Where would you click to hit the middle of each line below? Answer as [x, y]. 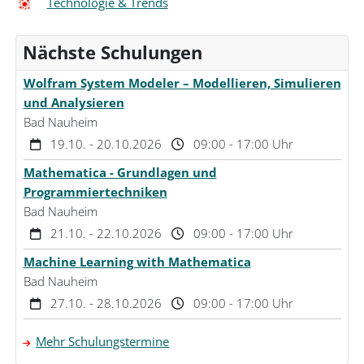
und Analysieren [74, 103]
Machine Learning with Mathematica [137, 262]
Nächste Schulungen [113, 53]
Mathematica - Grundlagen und [120, 173]
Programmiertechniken [95, 192]
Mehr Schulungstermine [103, 342]
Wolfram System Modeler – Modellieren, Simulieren [182, 83]
